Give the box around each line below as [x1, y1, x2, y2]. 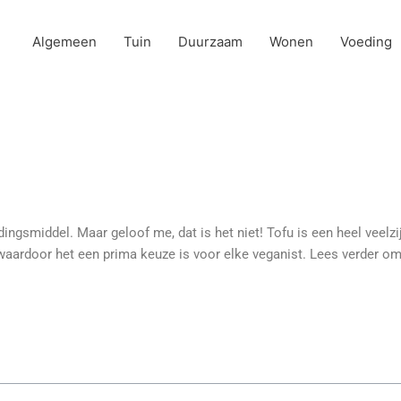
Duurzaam [178, 32, 243, 50]
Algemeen [32, 32, 97, 50]
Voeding [340, 32, 392, 50]
